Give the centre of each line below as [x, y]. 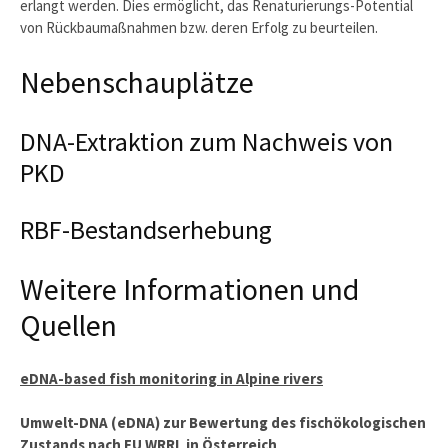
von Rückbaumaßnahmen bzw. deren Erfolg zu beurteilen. [199, 27]
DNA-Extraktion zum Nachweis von [206, 141]
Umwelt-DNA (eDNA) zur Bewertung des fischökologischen [223, 423]
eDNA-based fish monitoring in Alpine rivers [171, 378]
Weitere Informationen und [189, 288]
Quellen [68, 324]
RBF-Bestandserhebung [146, 229]
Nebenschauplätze [137, 81]
